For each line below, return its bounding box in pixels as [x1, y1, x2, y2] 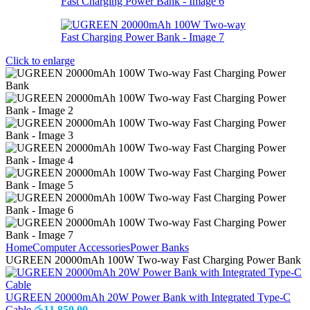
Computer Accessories [33, 241, 130, 253]
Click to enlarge [6, 55, 75, 66]
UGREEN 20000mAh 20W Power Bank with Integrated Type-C [6, 291, 291, 303]
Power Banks [130, 241, 189, 253]
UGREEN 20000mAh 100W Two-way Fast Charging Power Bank [6, 254, 301, 266]
